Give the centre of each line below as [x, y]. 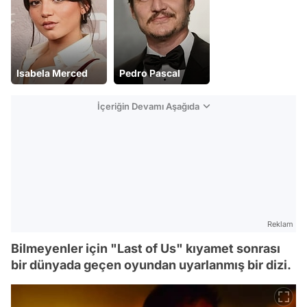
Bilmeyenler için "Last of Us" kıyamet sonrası [146, 248]
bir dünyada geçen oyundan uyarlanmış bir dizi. [151, 265]
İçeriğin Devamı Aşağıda [148, 106]
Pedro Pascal [150, 73]
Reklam [280, 224]
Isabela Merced [52, 73]
